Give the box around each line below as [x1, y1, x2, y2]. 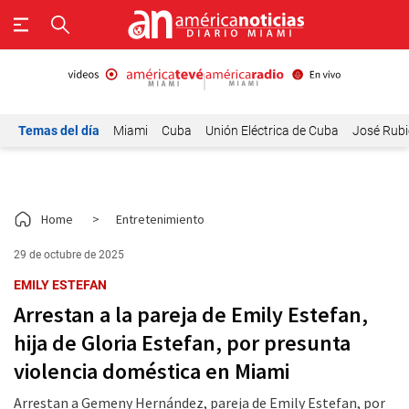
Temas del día [18, 123, 100, 138]
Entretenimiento [116, 211, 204, 227]
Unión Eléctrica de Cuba [205, 123, 339, 138]
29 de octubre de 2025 [14, 248, 124, 261]
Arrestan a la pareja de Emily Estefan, [14, 300, 368, 329]
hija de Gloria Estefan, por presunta [14, 329, 351, 357]
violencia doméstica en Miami [14, 357, 289, 385]
